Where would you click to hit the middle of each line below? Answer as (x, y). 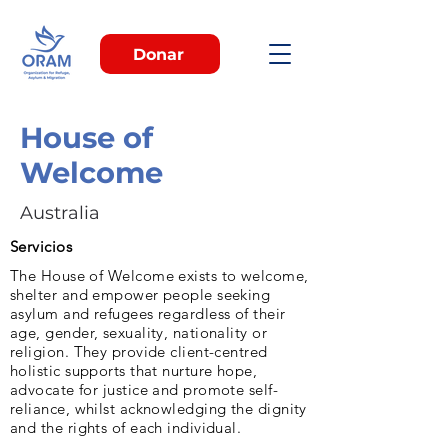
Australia (60, 213)
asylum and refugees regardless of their (148, 313)
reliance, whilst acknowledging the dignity (158, 408)
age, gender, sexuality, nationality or (139, 332)
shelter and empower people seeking (140, 294)
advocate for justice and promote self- (144, 389)
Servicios (41, 246)
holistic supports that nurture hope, (134, 370)
